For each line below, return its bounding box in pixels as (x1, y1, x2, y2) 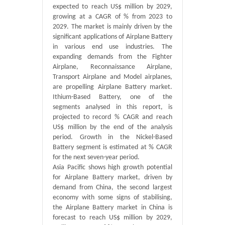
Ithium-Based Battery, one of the (53, 93, 172, 101)
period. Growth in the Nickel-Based (53, 134, 172, 141)
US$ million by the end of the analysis (53, 124, 172, 131)
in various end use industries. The (53, 43, 172, 51)
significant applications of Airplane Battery (53, 33, 172, 41)
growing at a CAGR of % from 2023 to (53, 13, 172, 21)
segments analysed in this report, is (53, 103, 172, 111)
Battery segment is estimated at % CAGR (53, 144, 172, 151)
